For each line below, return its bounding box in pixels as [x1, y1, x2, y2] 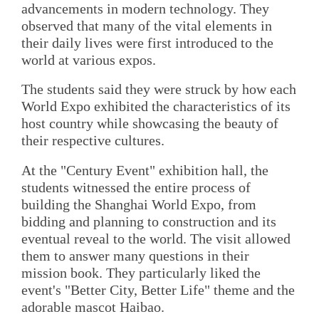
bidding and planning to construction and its [21, 213, 276, 229]
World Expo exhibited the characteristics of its [21, 98, 291, 115]
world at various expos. [21, 51, 156, 68]
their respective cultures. [21, 132, 164, 149]
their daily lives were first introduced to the [21, 34, 273, 51]
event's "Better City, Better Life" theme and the [21, 281, 295, 298]
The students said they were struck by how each [21, 81, 296, 98]
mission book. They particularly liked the [21, 264, 261, 281]
